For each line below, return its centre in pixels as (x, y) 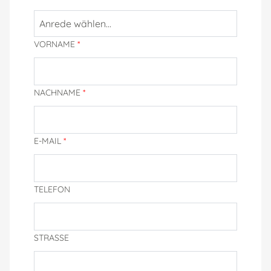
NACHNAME (58, 92)
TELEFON (52, 189)
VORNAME (56, 44)
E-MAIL (49, 141)
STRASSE (49, 237)
